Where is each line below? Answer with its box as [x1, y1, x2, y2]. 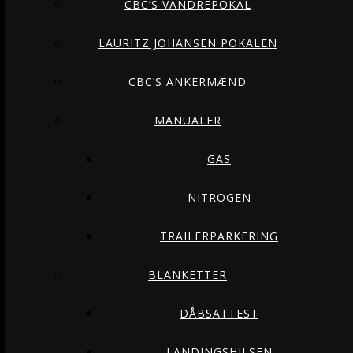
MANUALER [154, 113, 221, 128]
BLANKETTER [148, 267, 227, 282]
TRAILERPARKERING [160, 229, 278, 243]
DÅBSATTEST [180, 306, 258, 321]
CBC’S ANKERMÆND [128, 74, 247, 89]
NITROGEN [187, 190, 251, 205]
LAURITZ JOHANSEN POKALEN [98, 35, 277, 50]
